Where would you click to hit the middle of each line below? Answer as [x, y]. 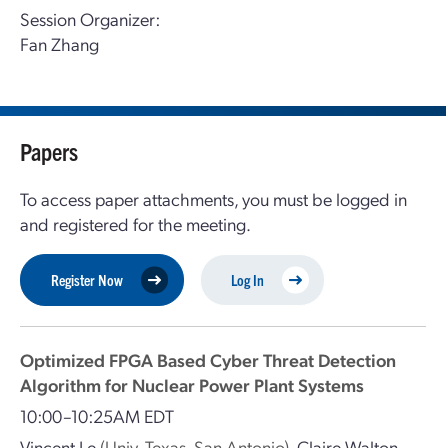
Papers [49, 151]
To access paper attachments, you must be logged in [213, 198]
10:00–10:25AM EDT [97, 415]
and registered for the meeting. [135, 223]
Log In [247, 279]
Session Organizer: [90, 18]
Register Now [87, 279]
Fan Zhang [59, 43]
